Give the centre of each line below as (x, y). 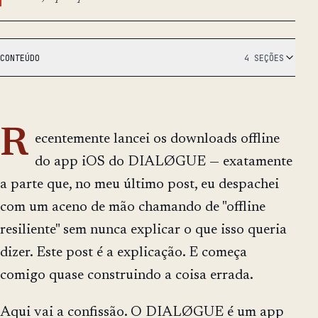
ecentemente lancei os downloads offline (157, 139)
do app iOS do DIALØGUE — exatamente (164, 162)
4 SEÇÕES (264, 57)
